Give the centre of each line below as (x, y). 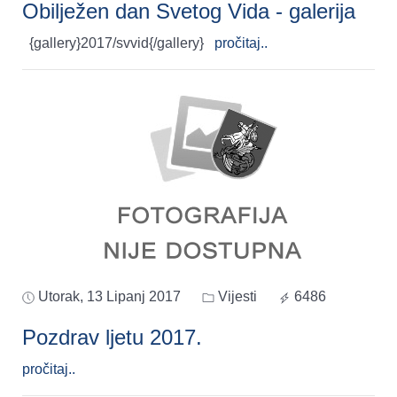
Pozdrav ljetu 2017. (112, 338)
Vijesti (236, 297)
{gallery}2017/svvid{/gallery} (122, 43)
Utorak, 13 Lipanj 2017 (109, 297)
